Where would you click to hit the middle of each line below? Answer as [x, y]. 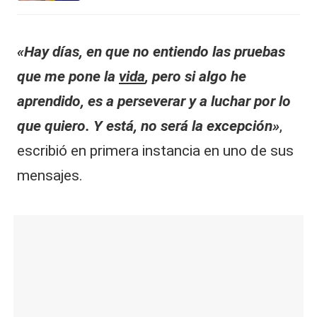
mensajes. [50, 175]
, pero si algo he [196, 76]
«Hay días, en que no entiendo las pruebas [151, 51]
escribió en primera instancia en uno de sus [155, 150]
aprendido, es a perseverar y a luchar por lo [154, 101]
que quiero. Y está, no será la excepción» [148, 126]
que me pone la [68, 76]
